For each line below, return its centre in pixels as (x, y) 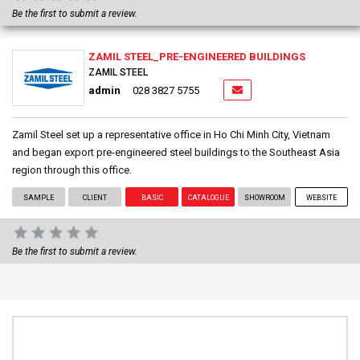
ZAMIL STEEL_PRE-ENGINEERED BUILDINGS (197, 56)
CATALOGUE (208, 197)
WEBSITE (321, 197)
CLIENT (95, 197)
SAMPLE (39, 197)
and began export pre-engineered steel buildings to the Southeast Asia (176, 152)
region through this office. (72, 170)
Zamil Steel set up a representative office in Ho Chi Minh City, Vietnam (171, 134)
